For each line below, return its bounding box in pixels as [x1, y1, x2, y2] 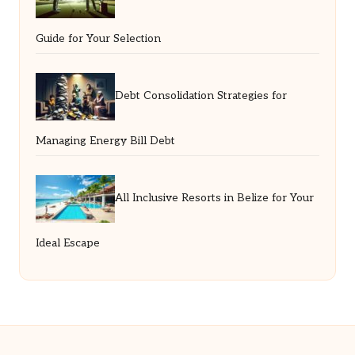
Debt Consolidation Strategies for [115, 90, 287, 103]
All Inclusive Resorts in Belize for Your [115, 192, 314, 205]
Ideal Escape [36, 237, 100, 250]
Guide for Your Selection [36, 32, 161, 46]
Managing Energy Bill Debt [36, 135, 175, 148]
